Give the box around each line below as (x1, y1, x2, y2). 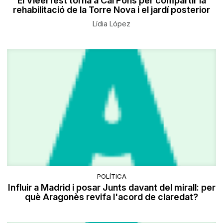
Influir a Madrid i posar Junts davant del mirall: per (7, 182, 216, 193)
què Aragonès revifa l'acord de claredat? (25, 192, 198, 203)
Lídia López (93, 19, 130, 28)
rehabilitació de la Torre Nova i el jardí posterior (13, 4, 210, 15)
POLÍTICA (97, 172, 126, 181)
